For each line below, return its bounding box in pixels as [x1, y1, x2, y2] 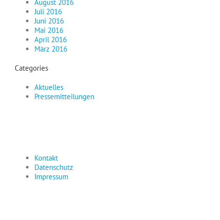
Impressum [34, 172, 68, 182]
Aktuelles [34, 82, 63, 92]
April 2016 [34, 35, 67, 45]
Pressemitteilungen [34, 92, 94, 102]
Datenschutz [34, 163, 73, 172]
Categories [15, 63, 48, 73]
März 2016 [34, 44, 67, 54]
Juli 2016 [34, 7, 62, 17]
